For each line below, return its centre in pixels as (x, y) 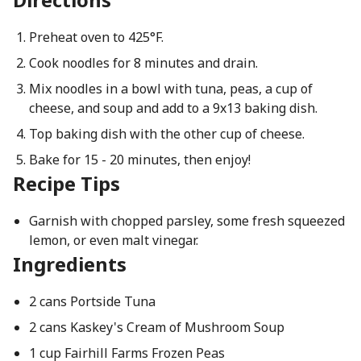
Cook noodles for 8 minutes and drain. (143, 63)
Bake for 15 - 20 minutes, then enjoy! (139, 160)
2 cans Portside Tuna (92, 301)
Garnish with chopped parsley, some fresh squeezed (187, 221)
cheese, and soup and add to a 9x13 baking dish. (173, 108)
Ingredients (70, 264)
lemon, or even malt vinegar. (113, 240)
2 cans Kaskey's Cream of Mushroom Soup (156, 327)
